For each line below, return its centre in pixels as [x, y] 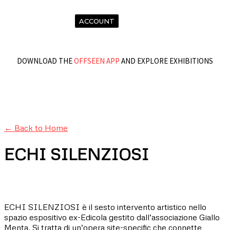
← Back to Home [36, 128]
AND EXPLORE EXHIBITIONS [166, 61]
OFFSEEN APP [97, 61]
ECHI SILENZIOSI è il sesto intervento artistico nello [105, 207]
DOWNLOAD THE [45, 61]
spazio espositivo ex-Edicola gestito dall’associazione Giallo [112, 217]
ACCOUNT [97, 21]
